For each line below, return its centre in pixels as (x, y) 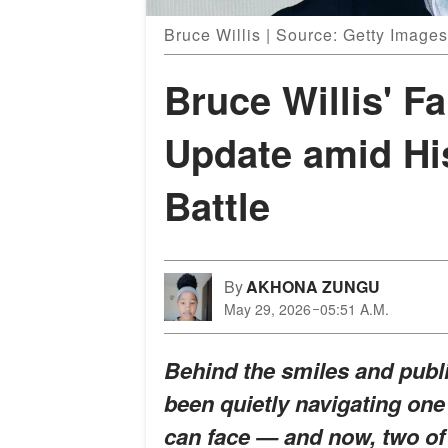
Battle (217, 206)
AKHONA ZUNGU (313, 287)
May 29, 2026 (267, 309)
